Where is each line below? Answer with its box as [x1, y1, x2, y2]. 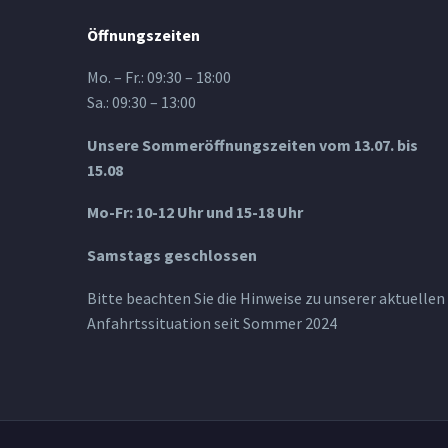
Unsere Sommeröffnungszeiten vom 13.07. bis [87, 134, 418, 155]
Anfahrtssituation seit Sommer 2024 [87, 312, 337, 333]
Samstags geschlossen [87, 244, 257, 265]
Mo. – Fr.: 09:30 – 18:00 [87, 67, 231, 88]
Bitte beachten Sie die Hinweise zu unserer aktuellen [87, 287, 445, 308]
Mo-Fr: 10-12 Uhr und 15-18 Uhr [87, 202, 303, 223]
